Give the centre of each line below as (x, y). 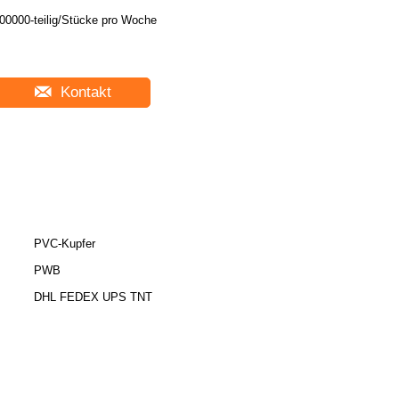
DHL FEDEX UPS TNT (93, 297)
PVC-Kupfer (65, 244)
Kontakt (84, 92)
